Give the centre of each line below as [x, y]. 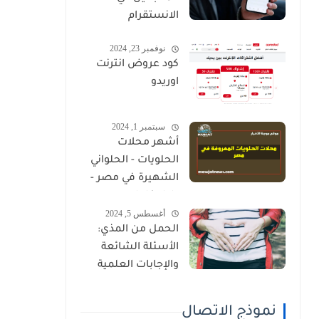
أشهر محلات [148, 143]
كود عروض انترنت [137, 65]
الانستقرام [153, 17]
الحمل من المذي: [138, 230]
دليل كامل [155, 197]
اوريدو [165, 83]
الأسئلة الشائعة [140, 247]
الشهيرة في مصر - [135, 179]
